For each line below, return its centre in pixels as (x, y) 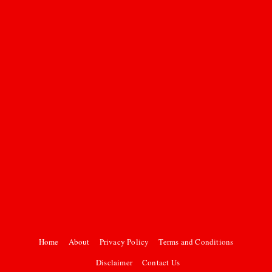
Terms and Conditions (196, 242)
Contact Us (161, 262)
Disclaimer (114, 262)
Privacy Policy (124, 242)
